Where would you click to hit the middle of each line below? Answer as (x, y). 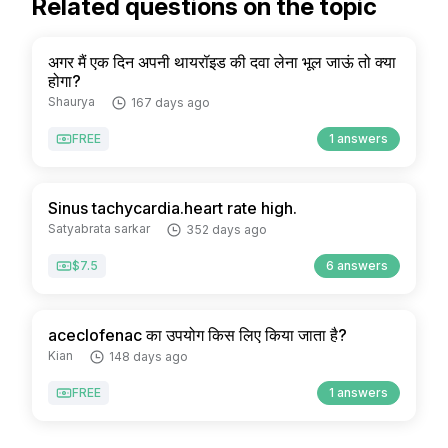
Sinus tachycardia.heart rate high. (172, 208)
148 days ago (148, 356)
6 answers (357, 265)
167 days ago (170, 102)
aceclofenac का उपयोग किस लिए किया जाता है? (197, 335)
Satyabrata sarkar (99, 228)
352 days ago (226, 229)
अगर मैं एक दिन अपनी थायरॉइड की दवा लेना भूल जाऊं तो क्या (222, 62)
